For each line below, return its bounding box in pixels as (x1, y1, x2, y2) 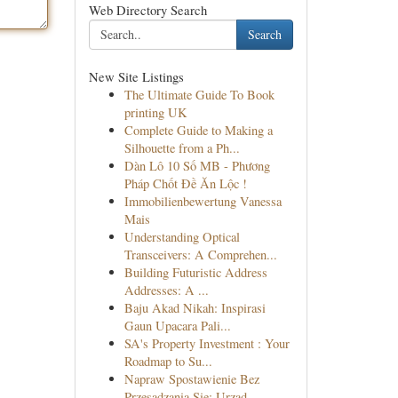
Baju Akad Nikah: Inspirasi (123, 299, 266, 316)
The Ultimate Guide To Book (123, 86, 275, 103)
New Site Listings (88, 68, 184, 85)
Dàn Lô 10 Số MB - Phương (123, 157, 270, 174)
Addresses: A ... (123, 282, 209, 298)
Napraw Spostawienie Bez (123, 370, 259, 387)
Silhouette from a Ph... (123, 139, 240, 156)
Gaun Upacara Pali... (123, 317, 231, 334)
